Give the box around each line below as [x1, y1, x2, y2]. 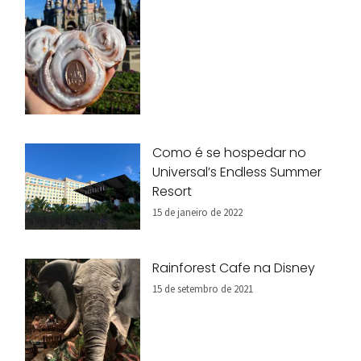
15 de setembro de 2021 [152, 282, 254, 296]
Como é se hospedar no [152, 143, 307, 162]
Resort [152, 181, 193, 201]
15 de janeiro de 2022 [152, 205, 243, 218]
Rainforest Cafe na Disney [152, 259, 316, 278]
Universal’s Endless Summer [152, 162, 322, 181]
